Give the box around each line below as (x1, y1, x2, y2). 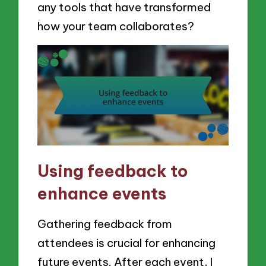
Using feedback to (37, 160, 189, 182)
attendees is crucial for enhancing (37, 235, 216, 250)
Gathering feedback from (37, 216, 173, 231)
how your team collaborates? (37, 19, 195, 34)
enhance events (37, 183, 167, 204)
